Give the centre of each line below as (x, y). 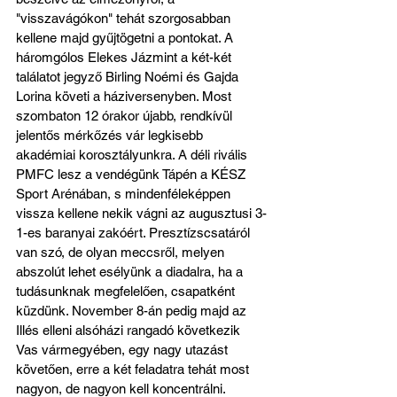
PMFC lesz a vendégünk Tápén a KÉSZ (132, 175)
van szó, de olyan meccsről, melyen (122, 253)
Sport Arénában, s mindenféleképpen (125, 194)
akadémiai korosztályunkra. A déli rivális (133, 155)
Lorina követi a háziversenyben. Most (125, 97)
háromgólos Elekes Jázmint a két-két (125, 58)
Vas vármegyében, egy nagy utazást (124, 350)
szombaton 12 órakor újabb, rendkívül (126, 116)
